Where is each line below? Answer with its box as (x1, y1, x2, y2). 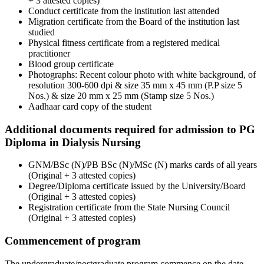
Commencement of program (5, 234, 141, 247)
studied (28, 27, 55, 37)
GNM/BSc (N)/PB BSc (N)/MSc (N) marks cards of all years (28, 160, 257, 170)
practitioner (28, 48, 70, 58)
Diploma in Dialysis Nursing (5, 136, 141, 148)
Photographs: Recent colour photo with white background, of (28, 69, 256, 80)
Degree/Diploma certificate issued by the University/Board (28, 181, 246, 192)
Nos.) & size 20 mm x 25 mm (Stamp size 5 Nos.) (28, 90, 214, 101)
